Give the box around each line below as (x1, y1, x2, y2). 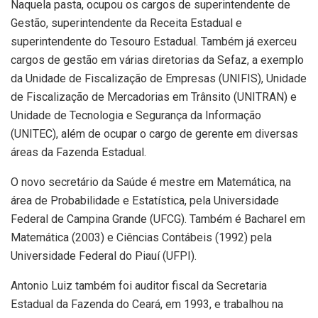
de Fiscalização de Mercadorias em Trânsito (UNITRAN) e (11, 90, 297, 104)
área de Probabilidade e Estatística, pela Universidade (11, 194, 279, 208)
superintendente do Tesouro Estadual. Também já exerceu (11, 35, 297, 49)
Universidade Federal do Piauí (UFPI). (11, 249, 197, 263)
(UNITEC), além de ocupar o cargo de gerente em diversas (11, 127, 298, 141)
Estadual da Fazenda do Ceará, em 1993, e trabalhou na (11, 297, 283, 312)
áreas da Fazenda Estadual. (11, 146, 146, 160)
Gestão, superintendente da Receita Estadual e (11, 16, 242, 31)
